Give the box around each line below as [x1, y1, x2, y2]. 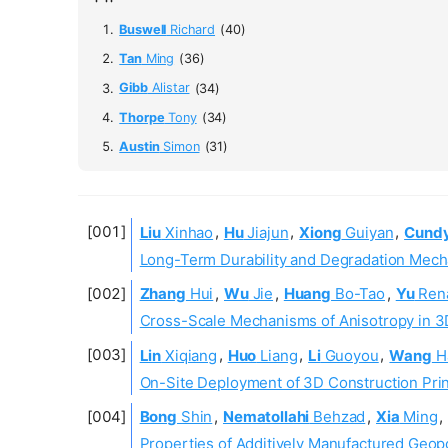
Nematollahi [222, 406, 310, 426]
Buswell [119, 21, 167, 37]
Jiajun [243, 222, 289, 242]
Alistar [147, 80, 190, 96]
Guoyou [320, 345, 379, 365]
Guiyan [341, 222, 394, 242]
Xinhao [161, 222, 214, 242]
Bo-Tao [331, 283, 385, 303]
